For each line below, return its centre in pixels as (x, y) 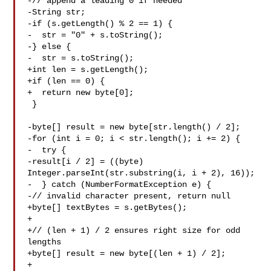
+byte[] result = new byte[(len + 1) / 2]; (127, 253)
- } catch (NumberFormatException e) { (119, 184)
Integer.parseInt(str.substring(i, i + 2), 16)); (141, 173)
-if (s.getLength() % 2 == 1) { (100, 24)
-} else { (49, 47)
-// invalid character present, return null (129, 196)
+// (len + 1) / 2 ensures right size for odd (134, 230)
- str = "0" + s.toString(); (95, 35)
